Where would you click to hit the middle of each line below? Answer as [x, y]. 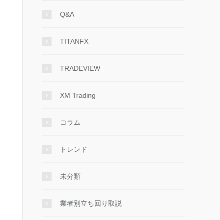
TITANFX [74, 41]
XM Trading [78, 95]
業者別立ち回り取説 [91, 203]
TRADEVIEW [80, 68]
